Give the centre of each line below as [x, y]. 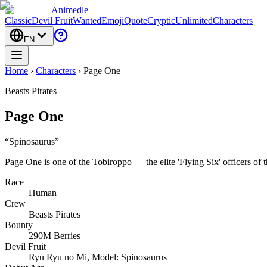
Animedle [70, 10]
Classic [18, 21]
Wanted [87, 21]
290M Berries [55, 235]
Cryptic [161, 21]
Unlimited [194, 21]
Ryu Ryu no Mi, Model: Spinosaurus [98, 257]
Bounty [19, 225]
